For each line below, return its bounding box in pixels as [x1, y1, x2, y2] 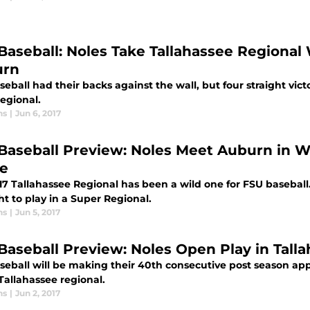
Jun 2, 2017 [15, 288, 60, 299]
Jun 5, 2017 [15, 207, 60, 218]
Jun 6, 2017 [15, 108, 61, 119]
